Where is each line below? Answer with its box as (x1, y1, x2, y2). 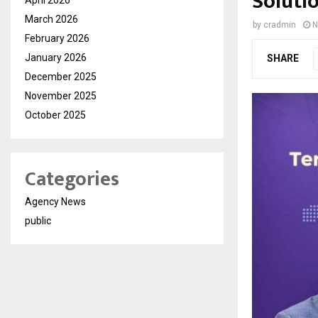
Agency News (25, 195, 86, 207)
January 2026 (25, 51, 87, 63)
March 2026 (25, 13, 78, 25)
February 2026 (25, 32, 89, 44)
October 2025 (25, 109, 86, 121)
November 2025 (25, 89, 97, 102)
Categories (25, 162, 119, 196)
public (25, 214, 51, 226)
